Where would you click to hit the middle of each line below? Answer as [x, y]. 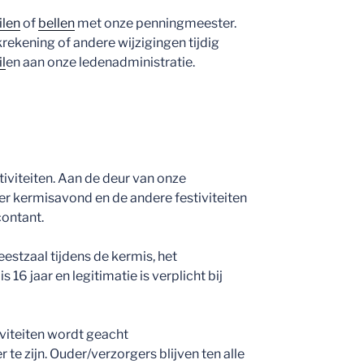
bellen [57, 23]
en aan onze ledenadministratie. [101, 62]
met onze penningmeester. [156, 23]
